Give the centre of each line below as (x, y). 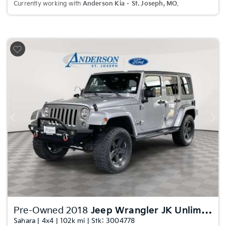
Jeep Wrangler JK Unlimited (146, 211)
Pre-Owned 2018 (52, 211)
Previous (24, 121)
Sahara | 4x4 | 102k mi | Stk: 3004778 (74, 221)
